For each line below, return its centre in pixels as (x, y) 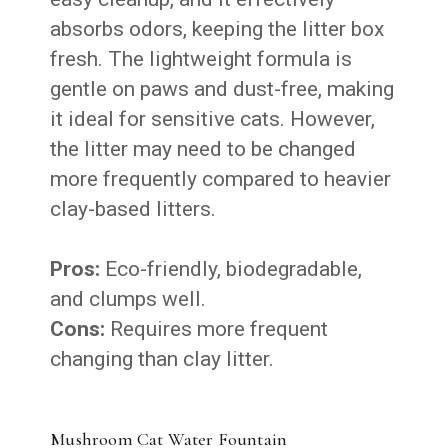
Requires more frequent (217, 328)
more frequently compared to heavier (221, 178)
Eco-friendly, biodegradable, (231, 268)
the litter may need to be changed (203, 148)
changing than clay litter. (162, 358)
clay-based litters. (133, 208)
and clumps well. (128, 298)
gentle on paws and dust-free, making (222, 88)
